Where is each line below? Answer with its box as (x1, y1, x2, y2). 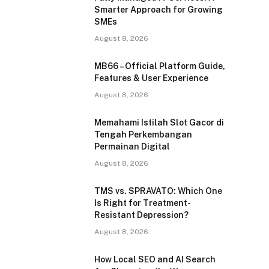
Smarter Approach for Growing (94, 5, 223, 14)
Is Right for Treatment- (94, 198, 191, 208)
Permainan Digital (94, 142, 170, 151)
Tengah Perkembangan (94, 130, 192, 139)
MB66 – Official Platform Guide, (94, 61, 225, 71)
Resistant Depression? (94, 210, 189, 220)
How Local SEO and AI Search (94, 255, 216, 264)
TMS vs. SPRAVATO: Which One (94, 186, 222, 196)
